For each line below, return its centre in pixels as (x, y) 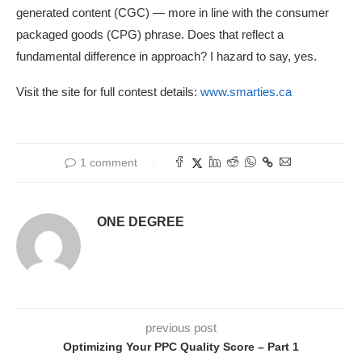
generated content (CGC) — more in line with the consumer (173, 13)
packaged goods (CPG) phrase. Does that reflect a (150, 35)
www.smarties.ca (246, 92)
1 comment (109, 163)
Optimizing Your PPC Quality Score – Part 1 (181, 347)
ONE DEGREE (141, 222)
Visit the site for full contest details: (108, 92)
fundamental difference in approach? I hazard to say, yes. (166, 57)
